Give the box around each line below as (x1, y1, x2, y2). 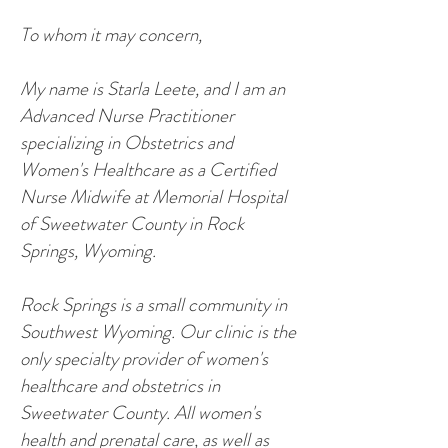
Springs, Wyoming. (20, 237, 156, 264)
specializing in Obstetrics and (20, 129, 233, 156)
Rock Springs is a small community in (20, 291, 287, 318)
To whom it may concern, (20, 21, 202, 48)
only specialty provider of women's (20, 345, 268, 372)
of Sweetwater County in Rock (20, 210, 244, 237)
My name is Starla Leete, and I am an (20, 75, 285, 102)
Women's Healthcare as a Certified (20, 156, 276, 183)
